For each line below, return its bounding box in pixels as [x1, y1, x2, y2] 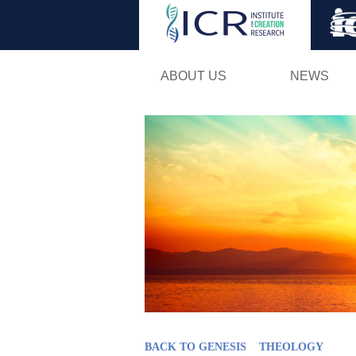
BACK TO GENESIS [145, 340, 246, 353]
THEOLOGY [259, 340, 323, 353]
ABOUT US [160, 68, 226, 83]
